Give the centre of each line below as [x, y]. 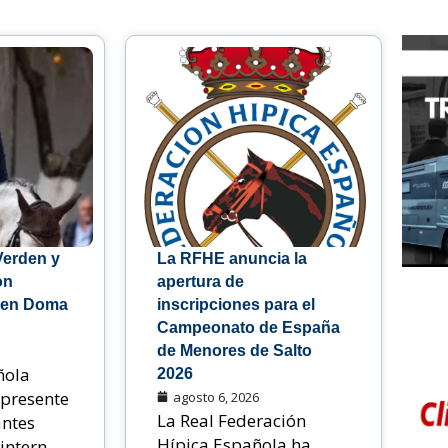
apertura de [201, 281]
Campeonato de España [249, 327]
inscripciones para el [236, 304]
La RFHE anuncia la [232, 258]
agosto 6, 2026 [216, 396]
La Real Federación [232, 420]
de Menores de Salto [235, 350]
